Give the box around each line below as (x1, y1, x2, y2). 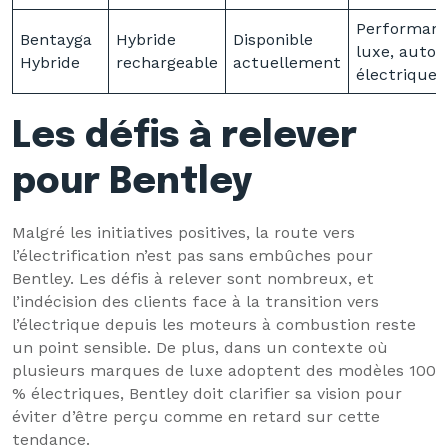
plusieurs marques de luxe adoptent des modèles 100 (12, 361, 436, 380)
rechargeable (116, 53, 218, 72)
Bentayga (20, 30, 92, 49)
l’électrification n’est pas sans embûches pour (12, 246, 373, 265)
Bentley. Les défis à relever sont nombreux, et (12, 269, 374, 288)
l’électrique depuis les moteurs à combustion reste (12, 315, 416, 334)
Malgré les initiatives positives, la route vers (12, 223, 355, 242)
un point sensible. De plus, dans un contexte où (12, 338, 388, 357)
